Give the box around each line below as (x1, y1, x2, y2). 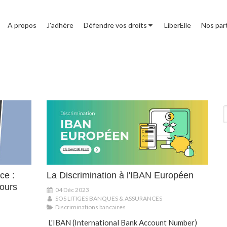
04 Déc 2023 (55, 186, 89, 194)
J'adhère (47, 21, 73, 29)
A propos (8, 21, 36, 29)
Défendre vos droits (84, 21, 147, 29)
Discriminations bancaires (55, 203, 126, 211)
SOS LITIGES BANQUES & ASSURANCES (55, 195, 162, 203)
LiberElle (164, 21, 191, 29)
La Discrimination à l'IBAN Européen (47, 170, 194, 181)
